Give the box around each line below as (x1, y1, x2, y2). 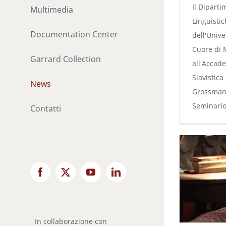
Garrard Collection (30, 53, 101, 65)
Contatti (30, 103, 61, 115)
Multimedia (30, 4, 73, 16)
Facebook (39, 171, 75, 181)
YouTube (90, 171, 123, 181)
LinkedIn (115, 171, 149, 181)
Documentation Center (30, 29, 118, 40)
